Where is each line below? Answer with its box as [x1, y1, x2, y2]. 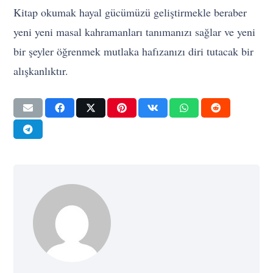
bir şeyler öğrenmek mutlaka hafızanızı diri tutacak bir [13, 44, 254, 59]
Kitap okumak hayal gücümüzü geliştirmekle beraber [13, 5, 247, 20]
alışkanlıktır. [13, 63, 69, 79]
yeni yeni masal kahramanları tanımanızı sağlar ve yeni [13, 24, 256, 40]
